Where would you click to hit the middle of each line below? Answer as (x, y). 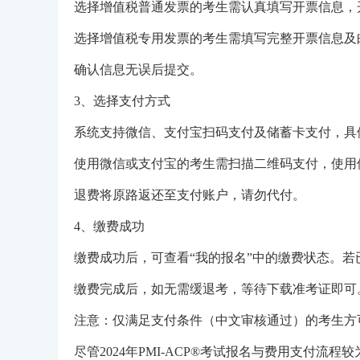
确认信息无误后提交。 (138, 70)
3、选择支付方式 (122, 101)
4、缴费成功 (109, 226)
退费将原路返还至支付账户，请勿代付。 (190, 195)
